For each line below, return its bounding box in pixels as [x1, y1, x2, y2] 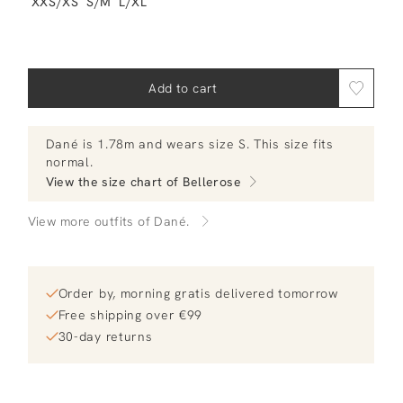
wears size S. [166, 136, 250, 152]
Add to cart [148, 80, 218, 96]
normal [45, 154, 90, 170]
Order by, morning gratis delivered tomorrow [58, 285, 338, 301]
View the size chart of [45, 174, 179, 190]
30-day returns [58, 328, 153, 345]
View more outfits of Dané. [27, 213, 190, 229]
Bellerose [183, 174, 242, 190]
